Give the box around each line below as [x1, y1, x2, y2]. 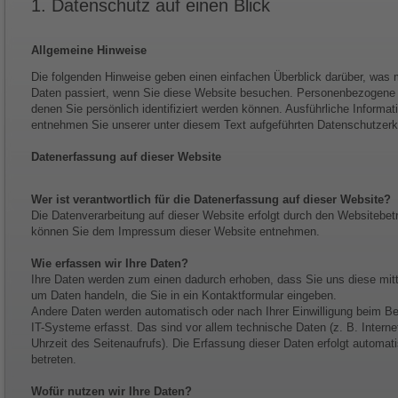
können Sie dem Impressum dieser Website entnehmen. [31, 225, 320, 238]
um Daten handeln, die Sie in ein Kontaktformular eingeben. [31, 289, 337, 302]
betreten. [31, 353, 76, 366]
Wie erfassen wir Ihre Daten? [31, 257, 188, 270]
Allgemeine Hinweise [31, 44, 147, 57]
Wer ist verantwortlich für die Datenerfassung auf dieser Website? [31, 193, 391, 206]
